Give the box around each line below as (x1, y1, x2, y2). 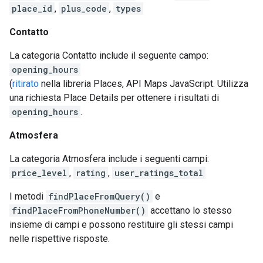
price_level (12, 167, 67, 179)
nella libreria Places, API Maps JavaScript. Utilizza (39, 78, 248, 90)
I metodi (9, 191, 46, 203)
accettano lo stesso (148, 205, 232, 217)
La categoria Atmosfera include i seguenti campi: (9, 153, 209, 165)
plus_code (61, 3, 107, 15)
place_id (12, 3, 52, 15)
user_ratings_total (114, 167, 203, 179)
